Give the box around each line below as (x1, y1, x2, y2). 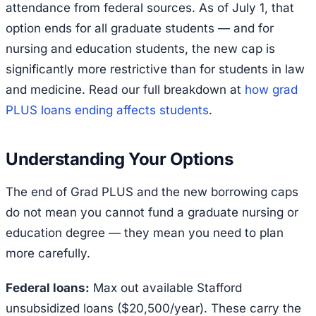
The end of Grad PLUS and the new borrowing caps (6, 184, 298, 199)
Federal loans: (6, 280, 90, 295)
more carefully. (6, 245, 90, 260)
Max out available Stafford (90, 280, 242, 295)
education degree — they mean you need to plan (6, 225, 284, 240)
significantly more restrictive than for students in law (6, 61, 305, 76)
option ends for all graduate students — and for (6, 20, 274, 35)
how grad (245, 82, 298, 97)
